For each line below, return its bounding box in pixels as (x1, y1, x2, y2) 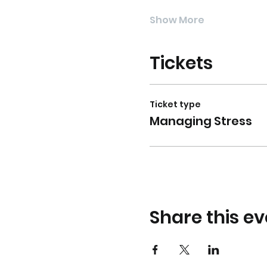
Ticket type (149, 98, 201, 110)
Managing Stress (149, 113, 252, 129)
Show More (149, 13, 204, 27)
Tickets (149, 51, 213, 76)
